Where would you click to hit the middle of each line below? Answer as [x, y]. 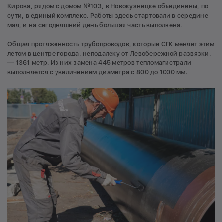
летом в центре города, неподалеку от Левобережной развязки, [109, 54]
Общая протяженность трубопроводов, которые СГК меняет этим [111, 44]
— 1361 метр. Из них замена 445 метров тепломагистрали [100, 63]
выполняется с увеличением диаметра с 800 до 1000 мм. [98, 72]
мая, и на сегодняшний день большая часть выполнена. [96, 25]
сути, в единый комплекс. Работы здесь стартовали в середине [108, 15]
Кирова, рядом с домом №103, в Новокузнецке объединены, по [108, 6]
